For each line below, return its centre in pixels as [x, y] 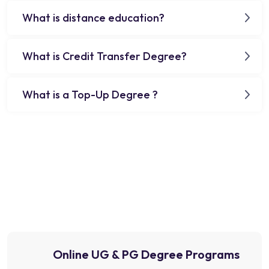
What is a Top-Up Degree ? [90, 94]
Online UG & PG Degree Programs [146, 254]
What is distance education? [93, 17]
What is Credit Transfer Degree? [104, 56]
